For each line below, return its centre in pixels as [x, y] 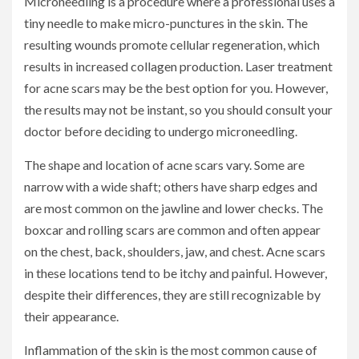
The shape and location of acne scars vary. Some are [164, 165]
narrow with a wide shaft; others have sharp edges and [171, 187]
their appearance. [71, 317]
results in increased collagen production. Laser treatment [178, 67]
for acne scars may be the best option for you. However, [176, 88]
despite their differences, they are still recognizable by [172, 295]
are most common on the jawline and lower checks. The [173, 208]
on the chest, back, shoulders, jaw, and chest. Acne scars [175, 252]
